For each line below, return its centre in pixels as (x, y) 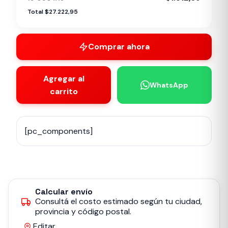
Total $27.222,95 (53, 12)
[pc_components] (59, 131)
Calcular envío (64, 192)
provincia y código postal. (83, 211)
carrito (64, 91)
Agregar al (64, 79)
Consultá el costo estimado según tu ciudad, (119, 201)
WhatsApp (169, 85)
